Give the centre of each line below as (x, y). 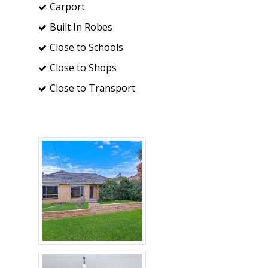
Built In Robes (81, 27)
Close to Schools (86, 47)
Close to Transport (92, 88)
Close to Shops (83, 67)
